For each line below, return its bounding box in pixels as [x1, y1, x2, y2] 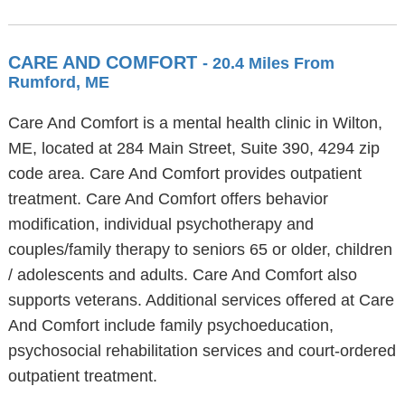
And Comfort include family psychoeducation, [7, 316, 334, 334]
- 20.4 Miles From [202, 54, 334, 72]
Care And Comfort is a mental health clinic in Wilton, [7, 114, 382, 132]
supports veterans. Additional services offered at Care [7, 291, 394, 309]
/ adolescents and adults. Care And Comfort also [7, 266, 357, 284]
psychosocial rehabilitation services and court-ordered [7, 342, 396, 360]
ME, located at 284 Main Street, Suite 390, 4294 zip [7, 139, 380, 157]
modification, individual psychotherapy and [7, 215, 314, 233]
